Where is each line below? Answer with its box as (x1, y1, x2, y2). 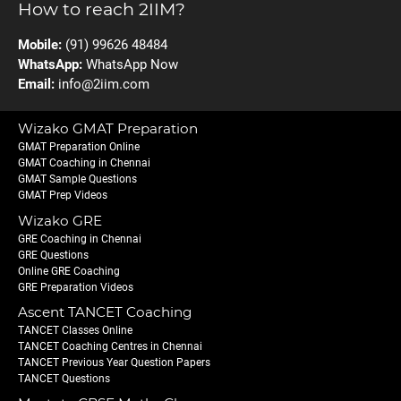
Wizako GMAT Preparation (18, 120, 198, 138)
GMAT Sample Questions (18, 173, 137, 186)
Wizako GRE (18, 211, 102, 229)
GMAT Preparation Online (18, 141, 140, 154)
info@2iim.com (58, 76, 149, 93)
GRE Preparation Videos (18, 280, 133, 294)
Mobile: (18, 37, 62, 54)
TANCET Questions (18, 371, 110, 385)
